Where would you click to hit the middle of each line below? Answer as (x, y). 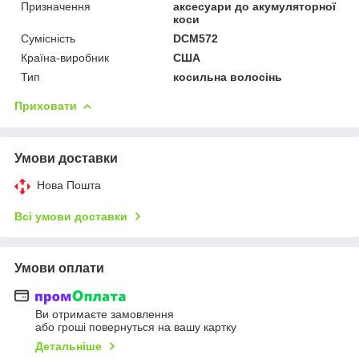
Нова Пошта (69, 185)
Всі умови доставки (71, 216)
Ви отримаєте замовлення (105, 315)
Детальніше (69, 347)
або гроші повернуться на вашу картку (136, 327)
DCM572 (196, 38)
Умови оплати (59, 268)
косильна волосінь (228, 77)
